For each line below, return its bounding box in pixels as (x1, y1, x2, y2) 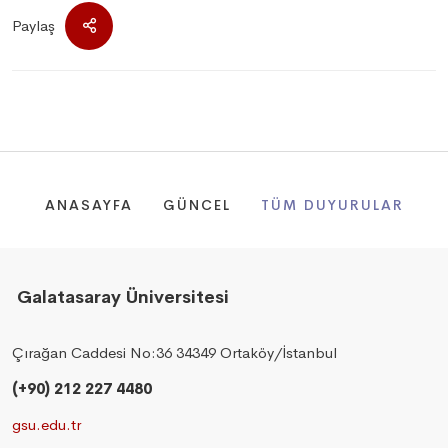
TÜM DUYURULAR (260, 196, 404, 214)
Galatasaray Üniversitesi (12, 286, 229, 308)
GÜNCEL (162, 196, 231, 214)
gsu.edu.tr (12, 415, 81, 434)
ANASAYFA (44, 196, 133, 214)
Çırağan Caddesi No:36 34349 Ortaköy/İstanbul (12, 343, 337, 362)
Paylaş (12, 16, 55, 35)
